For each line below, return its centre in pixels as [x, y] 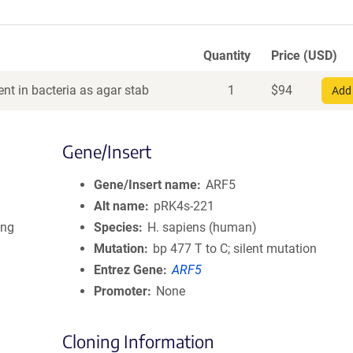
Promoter [121, 291]
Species [116, 227]
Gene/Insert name [145, 185]
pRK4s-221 [184, 206]
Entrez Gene [128, 270]
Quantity [227, 56]
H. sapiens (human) [203, 227]
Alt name [119, 206]
